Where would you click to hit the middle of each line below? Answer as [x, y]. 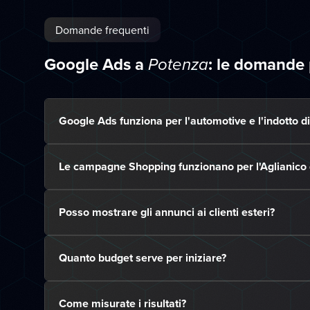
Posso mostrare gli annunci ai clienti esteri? [167, 212]
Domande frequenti [102, 30]
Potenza [178, 65]
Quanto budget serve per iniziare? [143, 258]
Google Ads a [96, 64]
